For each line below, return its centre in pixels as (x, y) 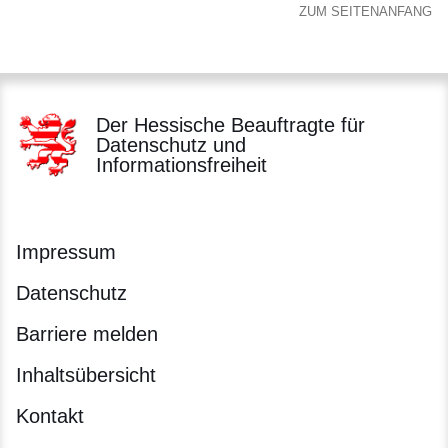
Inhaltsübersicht (86, 375)
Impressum (66, 252)
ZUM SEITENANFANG (365, 12)
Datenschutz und (171, 145)
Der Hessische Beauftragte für (230, 125)
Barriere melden (87, 334)
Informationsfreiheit (181, 165)
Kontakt (50, 416)
